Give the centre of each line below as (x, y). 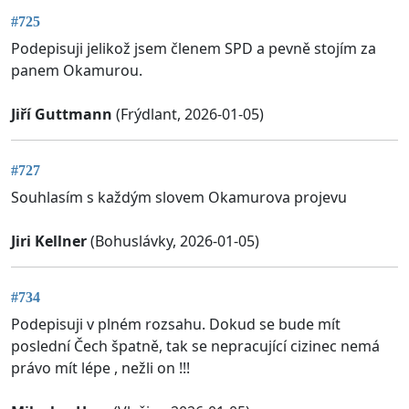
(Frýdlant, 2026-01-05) (188, 114)
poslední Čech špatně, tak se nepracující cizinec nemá (195, 346)
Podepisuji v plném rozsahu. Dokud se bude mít (176, 325)
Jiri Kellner (49, 241)
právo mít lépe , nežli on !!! (100, 368)
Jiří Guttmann (62, 114)
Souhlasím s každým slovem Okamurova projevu (179, 198)
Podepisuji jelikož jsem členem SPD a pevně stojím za (194, 48)
